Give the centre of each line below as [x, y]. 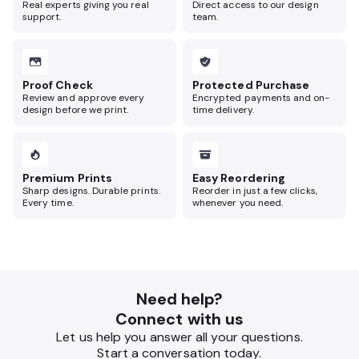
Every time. [48, 203]
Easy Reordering [239, 178]
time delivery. [223, 110]
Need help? [179, 299]
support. [42, 17]
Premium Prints [67, 178]
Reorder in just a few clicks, [255, 191]
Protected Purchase [251, 85]
